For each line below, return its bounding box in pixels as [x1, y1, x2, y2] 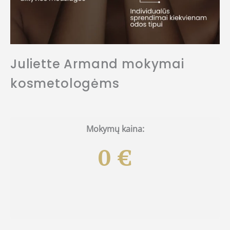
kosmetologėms [10, 74, 120, 92]
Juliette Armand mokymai [10, 55, 184, 72]
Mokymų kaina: [86, 123, 144, 135]
